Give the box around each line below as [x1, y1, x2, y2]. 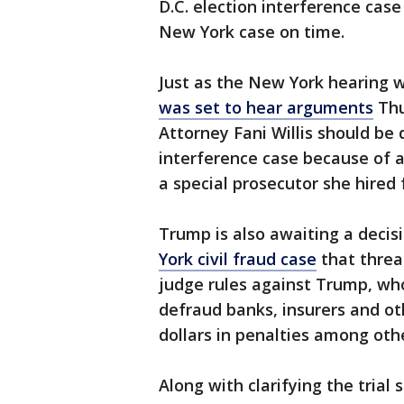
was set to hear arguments [159, 96, 373, 119]
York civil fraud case [159, 248, 317, 271]
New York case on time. [159, 21, 344, 43]
